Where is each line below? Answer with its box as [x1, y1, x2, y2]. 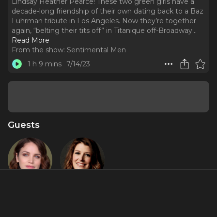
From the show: [12, 46, 65, 54]
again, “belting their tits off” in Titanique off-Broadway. [12, 26, 194, 35]
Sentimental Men [67, 46, 126, 54]
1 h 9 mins [27, 60, 62, 68]
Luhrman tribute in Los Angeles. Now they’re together [12, 16, 196, 25]
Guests [8, 119, 40, 130]
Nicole [71, 186, 93, 195]
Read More [12, 36, 49, 45]
